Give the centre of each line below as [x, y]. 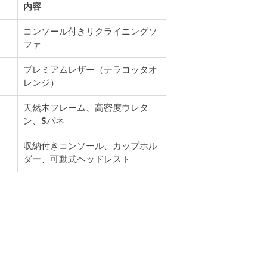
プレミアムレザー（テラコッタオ [90, 69]
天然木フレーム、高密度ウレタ [86, 108]
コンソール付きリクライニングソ [90, 31]
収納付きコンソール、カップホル [90, 146]
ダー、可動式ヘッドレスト [77, 159]
